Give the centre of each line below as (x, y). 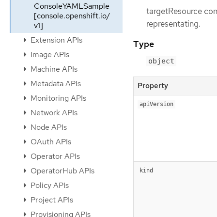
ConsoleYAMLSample (72, 6)
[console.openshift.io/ (72, 16)
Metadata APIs (55, 84)
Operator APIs (54, 156)
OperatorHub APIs (62, 171)
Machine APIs (53, 69)
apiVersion (156, 104)
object (161, 61)
